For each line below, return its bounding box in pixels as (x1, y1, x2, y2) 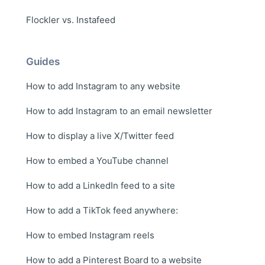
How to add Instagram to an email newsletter (26, 105, 212, 117)
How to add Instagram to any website (26, 80, 180, 92)
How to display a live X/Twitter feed (26, 130, 174, 141)
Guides (26, 55, 60, 67)
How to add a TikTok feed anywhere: (26, 204, 178, 216)
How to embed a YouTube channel (26, 154, 169, 166)
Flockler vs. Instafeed (26, 14, 115, 25)
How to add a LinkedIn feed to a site (26, 179, 175, 191)
